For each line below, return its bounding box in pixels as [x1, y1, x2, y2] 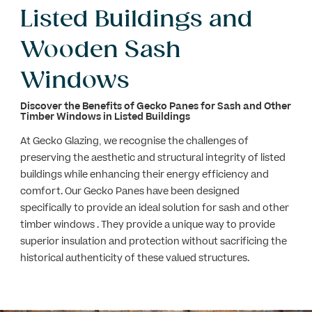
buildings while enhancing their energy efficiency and [19, 167, 269, 181]
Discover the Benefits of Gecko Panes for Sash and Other [19, 99, 291, 113]
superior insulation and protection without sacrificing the [19, 234, 287, 248]
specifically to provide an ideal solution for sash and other [19, 201, 289, 214]
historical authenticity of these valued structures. [19, 251, 249, 265]
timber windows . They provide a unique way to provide [19, 217, 275, 231]
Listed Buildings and [19, 5, 253, 31]
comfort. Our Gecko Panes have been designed [19, 184, 240, 198]
